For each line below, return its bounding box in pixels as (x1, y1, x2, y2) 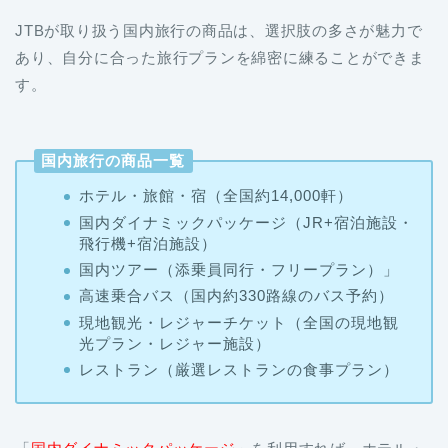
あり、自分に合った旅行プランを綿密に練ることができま (15, 48, 425, 66)
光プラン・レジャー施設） (78, 334, 271, 352)
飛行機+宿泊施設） (78, 234, 217, 252)
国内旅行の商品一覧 (41, 151, 186, 169)
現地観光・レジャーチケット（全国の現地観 (78, 313, 399, 331)
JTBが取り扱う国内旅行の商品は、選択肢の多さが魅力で (15, 21, 423, 39)
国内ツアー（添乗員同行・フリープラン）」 (78, 260, 399, 278)
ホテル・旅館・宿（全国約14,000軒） (78, 187, 353, 205)
